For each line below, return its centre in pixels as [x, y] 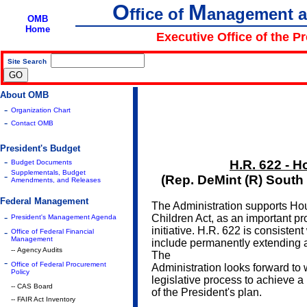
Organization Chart [41, 110]
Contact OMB [32, 123]
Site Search [27, 61]
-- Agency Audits [37, 250]
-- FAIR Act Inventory [43, 299]
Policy [20, 272]
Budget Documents [41, 162]
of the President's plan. [207, 293]
